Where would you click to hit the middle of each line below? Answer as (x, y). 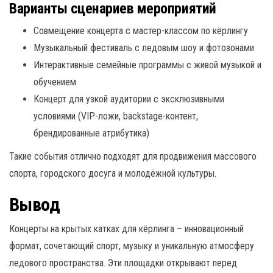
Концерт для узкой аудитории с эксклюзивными (129, 99)
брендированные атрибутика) (91, 133)
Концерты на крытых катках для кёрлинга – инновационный (126, 229)
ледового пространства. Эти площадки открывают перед (123, 263)
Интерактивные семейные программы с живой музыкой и (147, 65)
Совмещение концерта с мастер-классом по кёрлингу (141, 30)
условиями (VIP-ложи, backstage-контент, (116, 116)
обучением (55, 82)
